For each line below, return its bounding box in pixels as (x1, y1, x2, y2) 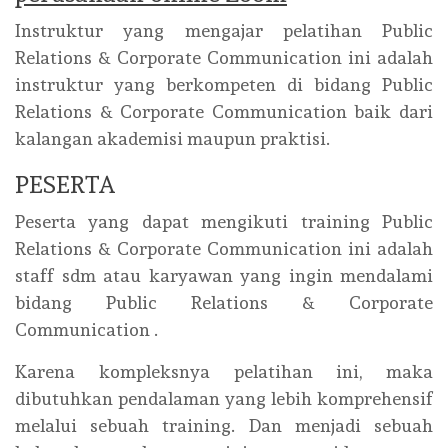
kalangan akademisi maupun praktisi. (15, 128, 330, 149)
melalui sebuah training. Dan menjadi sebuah (15, 415, 433, 436)
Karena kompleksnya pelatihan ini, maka (15, 361, 433, 382)
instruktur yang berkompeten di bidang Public (15, 74, 433, 95)
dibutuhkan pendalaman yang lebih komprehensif (15, 388, 433, 409)
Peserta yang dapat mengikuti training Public (15, 211, 433, 232)
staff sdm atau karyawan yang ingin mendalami (15, 265, 433, 286)
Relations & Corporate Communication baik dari (15, 101, 433, 122)
